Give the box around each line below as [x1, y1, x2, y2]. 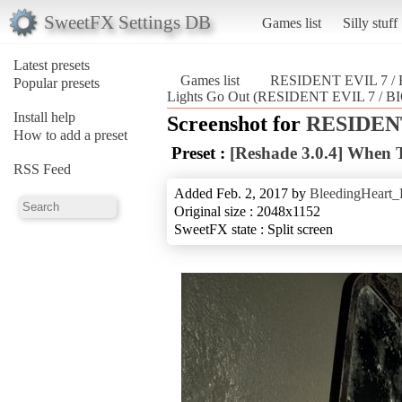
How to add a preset [13, 127, 127, 143]
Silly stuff [342, 14, 398, 31]
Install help [13, 109, 75, 125]
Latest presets [13, 57, 90, 73]
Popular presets [13, 74, 100, 91]
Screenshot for [167, 111, 306, 135]
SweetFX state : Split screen [174, 221, 333, 237]
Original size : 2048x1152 [174, 203, 320, 219]
